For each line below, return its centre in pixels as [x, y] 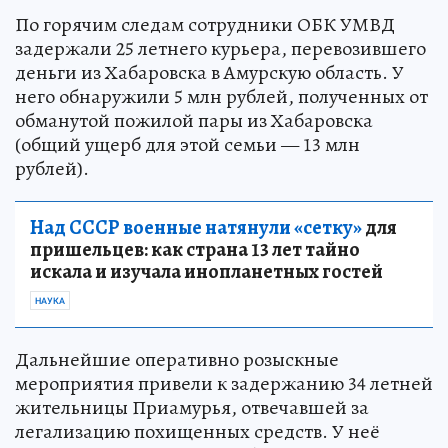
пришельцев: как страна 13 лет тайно [195, 249]
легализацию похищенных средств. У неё [197, 431]
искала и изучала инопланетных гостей [206, 271]
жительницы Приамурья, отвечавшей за [192, 407]
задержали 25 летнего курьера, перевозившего [220, 48]
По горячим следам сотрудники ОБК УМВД [205, 24]
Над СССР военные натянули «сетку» [196, 227]
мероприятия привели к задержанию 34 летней [224, 383]
